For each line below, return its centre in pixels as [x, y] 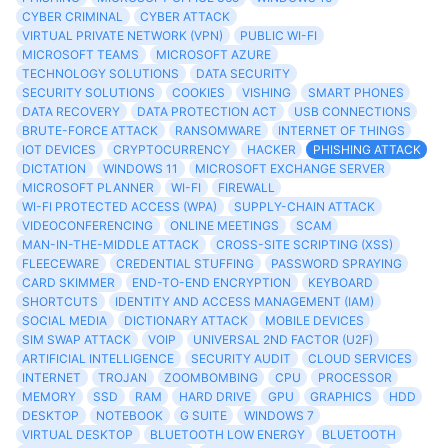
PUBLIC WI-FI [279, 35]
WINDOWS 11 [141, 168]
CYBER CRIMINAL [73, 16]
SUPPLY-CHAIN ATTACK [305, 206]
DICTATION [54, 168]
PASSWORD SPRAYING [336, 263]
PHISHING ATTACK [366, 149]
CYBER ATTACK [185, 16]
